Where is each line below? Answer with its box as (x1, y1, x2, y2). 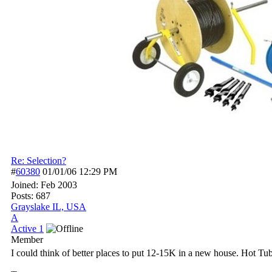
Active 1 (11, 223, 44, 234)
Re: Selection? (11, 155, 66, 166)
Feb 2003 (41, 180, 77, 190)
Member (11, 234, 43, 245)
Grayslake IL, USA (11, 202, 86, 212)
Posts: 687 (11, 191, 50, 201)
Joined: (11, 180, 41, 190)
